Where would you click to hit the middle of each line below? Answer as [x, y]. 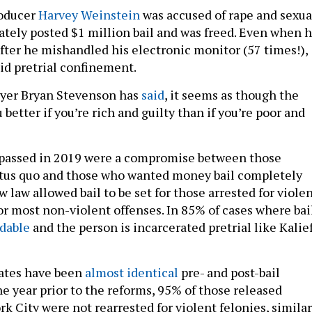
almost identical [132, 272]
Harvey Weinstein [89, 14]
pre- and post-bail [229, 272]
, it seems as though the [232, 94]
